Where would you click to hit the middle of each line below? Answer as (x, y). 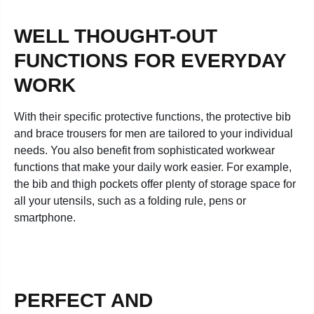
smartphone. (45, 218)
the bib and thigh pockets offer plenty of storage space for (155, 184)
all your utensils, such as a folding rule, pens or (130, 201)
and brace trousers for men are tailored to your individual (153, 134)
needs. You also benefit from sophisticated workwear (144, 150)
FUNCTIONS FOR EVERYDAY (150, 61)
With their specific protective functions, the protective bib (152, 117)
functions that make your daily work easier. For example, (153, 167)
